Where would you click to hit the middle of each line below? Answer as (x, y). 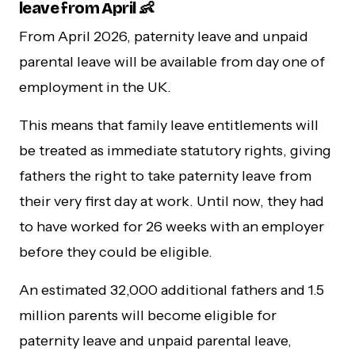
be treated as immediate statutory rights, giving (175, 150)
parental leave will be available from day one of (172, 61)
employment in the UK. (95, 87)
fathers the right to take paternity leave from (165, 176)
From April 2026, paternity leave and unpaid (164, 36)
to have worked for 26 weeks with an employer (172, 226)
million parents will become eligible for (148, 315)
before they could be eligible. (116, 252)
